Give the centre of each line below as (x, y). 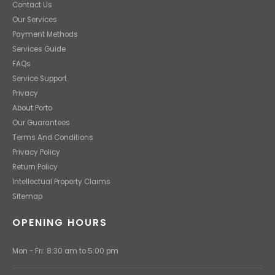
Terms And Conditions (53, 137)
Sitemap (27, 196)
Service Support (40, 78)
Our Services (35, 19)
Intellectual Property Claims (61, 181)
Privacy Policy (36, 152)
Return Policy (35, 167)
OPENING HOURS (60, 222)
